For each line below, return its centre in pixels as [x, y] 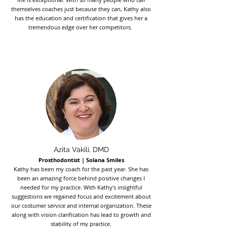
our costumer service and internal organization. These [81, 205]
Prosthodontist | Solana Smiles [81, 160]
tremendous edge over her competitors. [81, 27]
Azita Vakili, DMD [81, 149]
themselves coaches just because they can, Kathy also [81, 9]
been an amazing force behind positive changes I [81, 178]
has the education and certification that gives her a [81, 18]
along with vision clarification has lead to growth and [81, 215]
